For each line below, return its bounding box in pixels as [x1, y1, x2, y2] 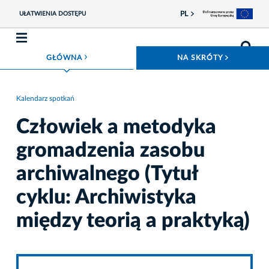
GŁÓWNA [46, 53, 85, 61]
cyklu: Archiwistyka [16, 187, 196, 208]
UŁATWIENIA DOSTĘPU [19, 11, 86, 17]
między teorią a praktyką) [16, 210, 250, 231]
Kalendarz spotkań [16, 94, 74, 102]
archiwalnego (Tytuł [16, 163, 198, 184]
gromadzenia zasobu [16, 140, 205, 161]
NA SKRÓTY [177, 54, 225, 62]
